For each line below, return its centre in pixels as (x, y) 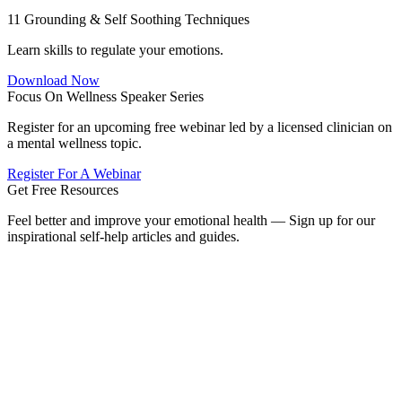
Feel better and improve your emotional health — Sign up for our (191, 221)
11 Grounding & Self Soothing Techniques (128, 20)
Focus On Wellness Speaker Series (105, 97)
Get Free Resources (63, 190)
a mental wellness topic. (76, 144)
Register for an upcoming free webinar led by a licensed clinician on (200, 127)
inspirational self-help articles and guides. (123, 237)
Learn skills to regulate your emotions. (115, 50)
